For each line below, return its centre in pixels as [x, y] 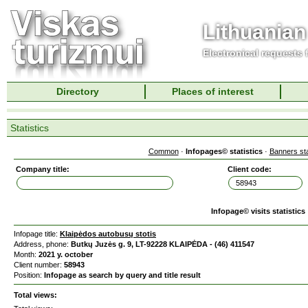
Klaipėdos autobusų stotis [108, 234]
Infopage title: [37, 234]
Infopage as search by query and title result [122, 275]
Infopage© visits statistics [258, 211]
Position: [29, 275]
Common [163, 151]
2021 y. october [66, 254]
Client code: [250, 169]
